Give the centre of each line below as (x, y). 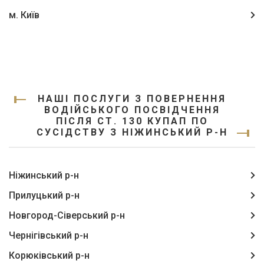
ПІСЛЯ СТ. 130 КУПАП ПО (132, 121)
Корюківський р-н (49, 255)
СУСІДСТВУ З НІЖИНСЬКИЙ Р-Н (132, 132)
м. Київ (24, 15)
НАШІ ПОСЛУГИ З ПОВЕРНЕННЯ (132, 99)
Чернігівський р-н (49, 235)
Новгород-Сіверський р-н (67, 215)
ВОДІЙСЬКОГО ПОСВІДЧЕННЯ (132, 110)
